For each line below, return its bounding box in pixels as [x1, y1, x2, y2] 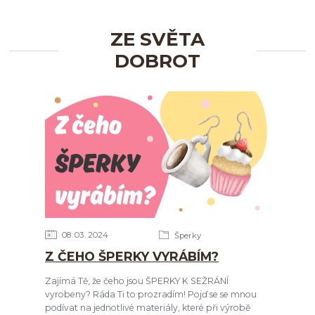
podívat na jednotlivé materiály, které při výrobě [44, 302, 250, 313]
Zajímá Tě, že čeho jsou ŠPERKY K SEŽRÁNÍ [44, 275, 229, 286]
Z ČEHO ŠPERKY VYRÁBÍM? [44, 248, 219, 264]
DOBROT [114, 50, 200, 73]
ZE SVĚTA [110, 28, 205, 51]
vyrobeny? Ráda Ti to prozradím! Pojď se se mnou [44, 288, 257, 300]
